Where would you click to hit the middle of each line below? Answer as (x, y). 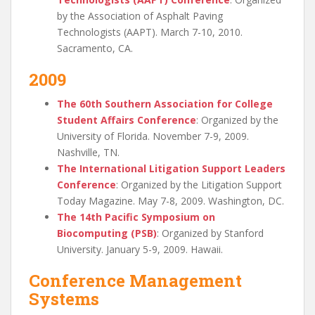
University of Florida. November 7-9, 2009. (153, 136)
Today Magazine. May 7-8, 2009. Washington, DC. (171, 200)
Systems (64, 298)
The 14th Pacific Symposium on (136, 217)
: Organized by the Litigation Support (199, 184)
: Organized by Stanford (210, 233)
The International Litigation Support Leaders (171, 168)
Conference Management (135, 280)
